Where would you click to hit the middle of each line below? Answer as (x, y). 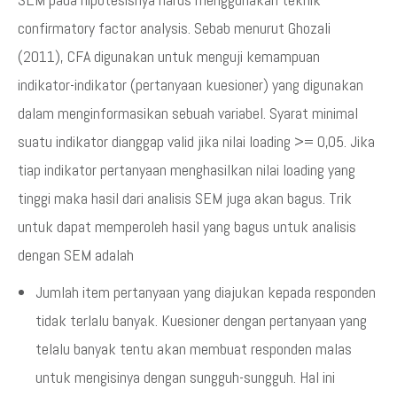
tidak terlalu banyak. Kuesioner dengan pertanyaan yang (201, 320)
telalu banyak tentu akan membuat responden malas (194, 348)
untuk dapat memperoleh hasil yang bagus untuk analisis (187, 226)
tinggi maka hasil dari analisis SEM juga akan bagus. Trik (185, 198)
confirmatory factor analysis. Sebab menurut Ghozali (174, 27)
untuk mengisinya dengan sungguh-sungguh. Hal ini (185, 377)
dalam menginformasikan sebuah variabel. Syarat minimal (188, 113)
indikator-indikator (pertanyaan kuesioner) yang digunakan (191, 84)
